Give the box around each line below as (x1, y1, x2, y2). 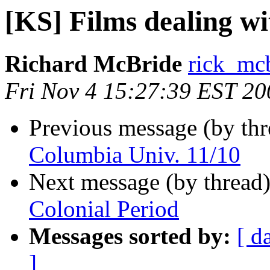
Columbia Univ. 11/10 (29, 142, 240, 168)
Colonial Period (29, 196, 179, 222)
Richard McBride (5, 51, 182, 77)
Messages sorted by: (29, 223, 231, 250)
